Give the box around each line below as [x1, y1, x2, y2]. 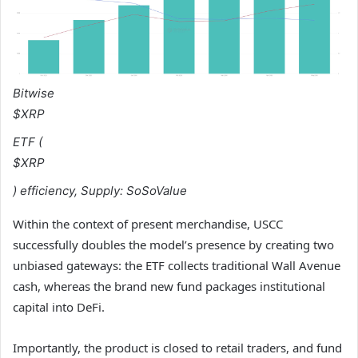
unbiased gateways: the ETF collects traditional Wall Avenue [13, 257, 340, 273]
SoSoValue [126, 182, 187, 198]
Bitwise [13, 85, 54, 101]
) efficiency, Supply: [13, 182, 126, 198]
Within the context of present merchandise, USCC [13, 215, 283, 232]
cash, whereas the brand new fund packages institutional [13, 277, 325, 294]
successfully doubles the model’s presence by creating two [13, 236, 334, 253]
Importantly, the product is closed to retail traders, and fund [13, 339, 342, 356]
